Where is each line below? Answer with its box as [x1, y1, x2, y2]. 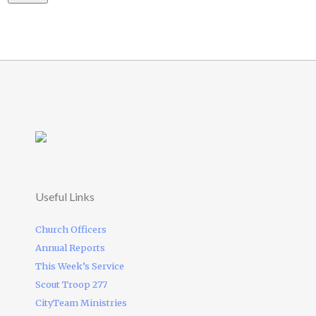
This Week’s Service [35, 260, 124, 272]
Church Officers [35, 224, 107, 236]
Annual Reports [35, 242, 105, 254]
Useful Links [35, 190, 95, 204]
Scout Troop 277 [35, 279, 107, 291]
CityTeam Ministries [35, 297, 127, 309]
